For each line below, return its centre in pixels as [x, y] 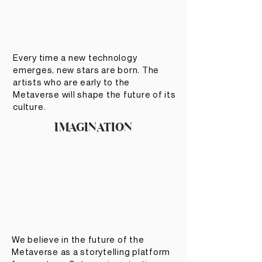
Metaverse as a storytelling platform [91, 251]
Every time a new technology [75, 57]
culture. [30, 106]
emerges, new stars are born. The [86, 70]
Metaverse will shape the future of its [94, 94]
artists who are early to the [71, 82]
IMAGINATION [94, 127]
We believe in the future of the [78, 239]
